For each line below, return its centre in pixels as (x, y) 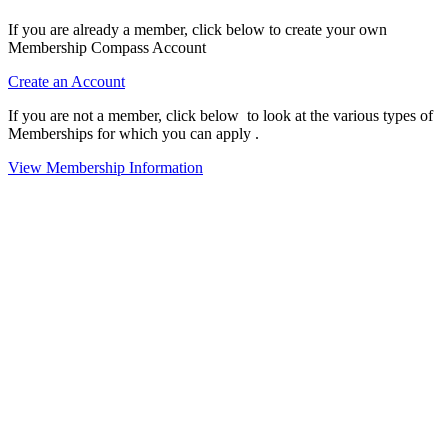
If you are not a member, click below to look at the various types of (220, 115)
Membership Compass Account (107, 47)
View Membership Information (105, 167)
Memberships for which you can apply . (133, 133)
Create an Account (66, 81)
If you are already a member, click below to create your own (197, 29)
